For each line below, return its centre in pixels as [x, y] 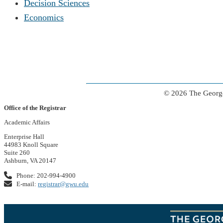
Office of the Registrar [35, 108]
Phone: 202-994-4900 [46, 175]
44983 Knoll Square [31, 144]
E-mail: [27, 184]
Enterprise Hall [24, 136]
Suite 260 [17, 152]
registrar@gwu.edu [63, 184]
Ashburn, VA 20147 [30, 160]
